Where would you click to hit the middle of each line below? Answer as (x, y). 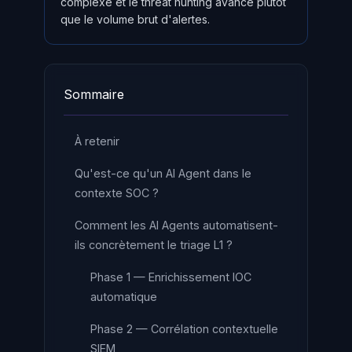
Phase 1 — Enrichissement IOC (171, 277)
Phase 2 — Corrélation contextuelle (184, 329)
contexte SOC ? (117, 193)
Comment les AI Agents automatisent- (176, 225)
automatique (124, 297)
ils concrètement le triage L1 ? (154, 245)
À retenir (97, 141)
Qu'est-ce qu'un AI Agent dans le (163, 173)
